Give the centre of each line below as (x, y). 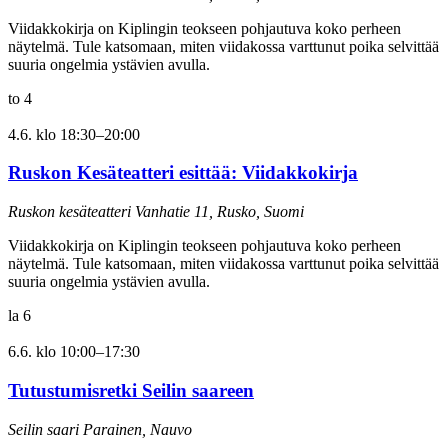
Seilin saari (45, 429)
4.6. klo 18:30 (52, 134)
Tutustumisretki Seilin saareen (131, 390)
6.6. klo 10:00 (52, 352)
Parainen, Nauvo (137, 429)
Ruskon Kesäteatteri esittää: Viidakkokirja (183, 173)
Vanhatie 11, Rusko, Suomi (219, 212)
